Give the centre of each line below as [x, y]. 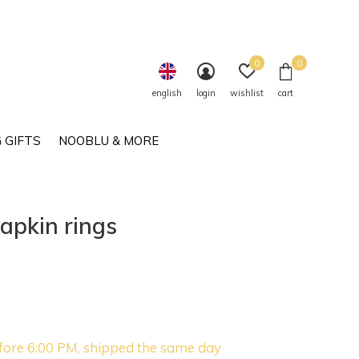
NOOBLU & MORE [108, 140]
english [167, 93]
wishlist [247, 93]
